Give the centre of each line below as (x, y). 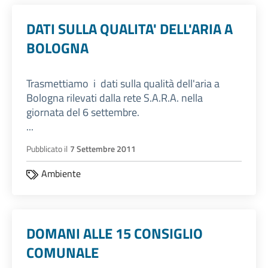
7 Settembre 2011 (103, 149)
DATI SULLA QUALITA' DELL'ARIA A (130, 29)
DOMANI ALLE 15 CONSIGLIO (115, 234)
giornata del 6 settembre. (83, 112)
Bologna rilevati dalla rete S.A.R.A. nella (115, 98)
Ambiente (61, 174)
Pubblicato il (47, 149)
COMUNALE (63, 253)
